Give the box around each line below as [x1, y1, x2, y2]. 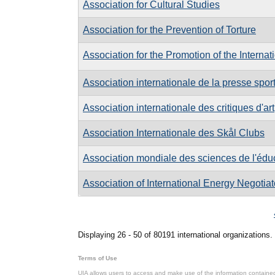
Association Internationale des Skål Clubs [83, 127, 265, 138]
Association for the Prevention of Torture [83, 24, 256, 35]
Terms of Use [78, 255, 117, 261]
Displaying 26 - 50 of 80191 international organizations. [78, 230, 273, 239]
